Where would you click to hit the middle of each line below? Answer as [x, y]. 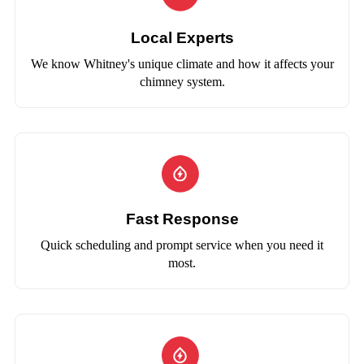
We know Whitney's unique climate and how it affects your [182, 64]
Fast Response [182, 219]
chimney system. [182, 82]
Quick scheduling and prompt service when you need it [182, 245]
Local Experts [182, 38]
